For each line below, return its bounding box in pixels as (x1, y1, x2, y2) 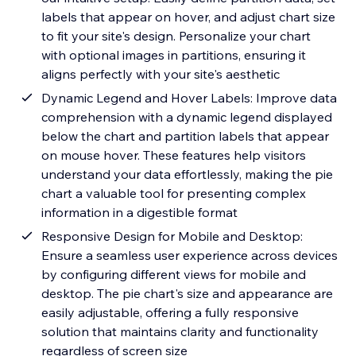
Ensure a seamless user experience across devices (41, 247, 339, 264)
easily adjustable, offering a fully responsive (41, 304, 300, 321)
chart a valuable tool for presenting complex (41, 185, 307, 202)
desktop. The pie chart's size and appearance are (41, 285, 334, 302)
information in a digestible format (41, 204, 238, 221)
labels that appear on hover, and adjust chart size (41, 9, 336, 25)
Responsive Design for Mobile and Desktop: (41, 228, 304, 245)
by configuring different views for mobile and (41, 266, 307, 283)
